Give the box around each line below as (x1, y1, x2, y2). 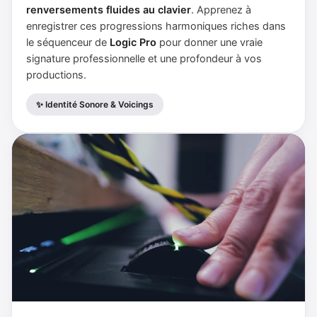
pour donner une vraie (156, 35, 263, 49)
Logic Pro (110, 35, 156, 49)
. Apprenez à (191, 3, 251, 16)
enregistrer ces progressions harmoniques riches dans (26, 19, 286, 33)
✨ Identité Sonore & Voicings (36, 98, 154, 110)
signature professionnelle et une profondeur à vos (26, 52, 262, 65)
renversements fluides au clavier (26, 3, 191, 16)
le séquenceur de (26, 35, 110, 49)
